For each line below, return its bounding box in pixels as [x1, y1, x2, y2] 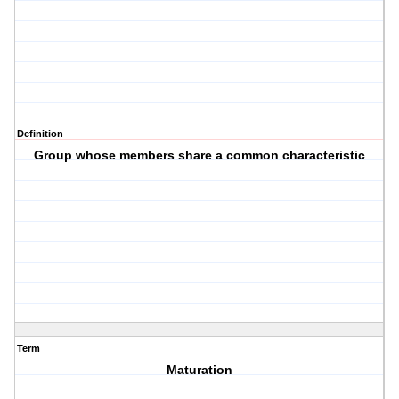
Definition [17, 128, 63, 140]
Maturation [167, 362, 233, 378]
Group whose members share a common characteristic [34, 148, 366, 163]
